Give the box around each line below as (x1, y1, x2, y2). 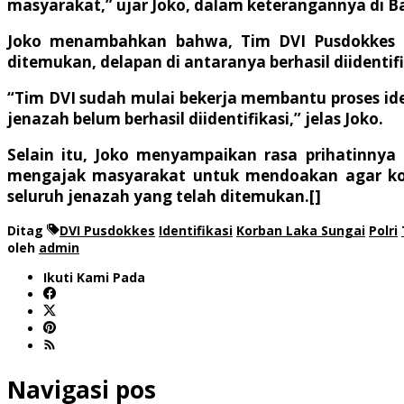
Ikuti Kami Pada (43, 268, 145, 286)
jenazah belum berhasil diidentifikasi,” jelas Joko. (7, 107, 383, 129)
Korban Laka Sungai (236, 221, 365, 239)
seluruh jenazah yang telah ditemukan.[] (7, 185, 321, 207)
